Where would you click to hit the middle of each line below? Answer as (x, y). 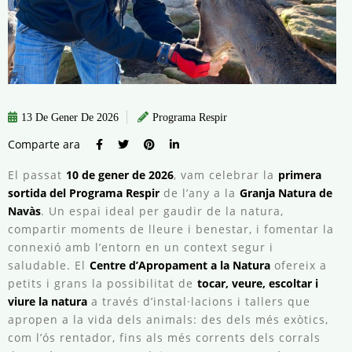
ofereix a (299, 265)
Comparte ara (44, 144)
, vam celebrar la (226, 174)
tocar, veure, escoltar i (258, 283)
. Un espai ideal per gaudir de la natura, (162, 211)
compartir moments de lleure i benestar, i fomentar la (171, 229)
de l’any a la (200, 192)
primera (300, 174)
